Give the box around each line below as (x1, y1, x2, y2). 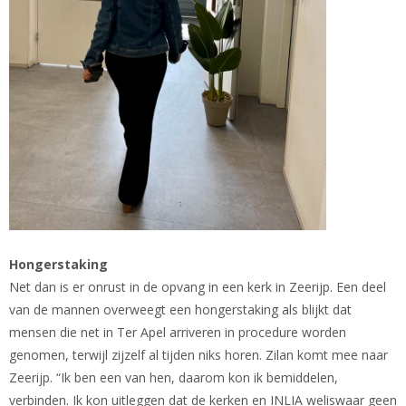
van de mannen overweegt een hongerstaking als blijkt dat (9, 300, 352, 318)
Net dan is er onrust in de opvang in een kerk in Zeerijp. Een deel (9, 277, 386, 295)
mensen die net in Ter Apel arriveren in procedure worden (9, 323, 346, 341)
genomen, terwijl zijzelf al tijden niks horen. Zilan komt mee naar (9, 345, 388, 363)
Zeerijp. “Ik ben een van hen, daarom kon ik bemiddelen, (9, 368, 338, 386)
